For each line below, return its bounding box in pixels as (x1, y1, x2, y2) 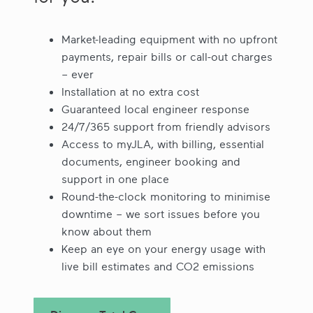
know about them (61, 224, 152, 238)
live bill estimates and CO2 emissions (61, 259, 254, 273)
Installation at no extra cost (61, 84, 199, 99)
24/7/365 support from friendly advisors (61, 119, 270, 133)
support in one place (61, 171, 169, 186)
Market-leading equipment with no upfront (61, 31, 277, 46)
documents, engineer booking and (61, 154, 240, 168)
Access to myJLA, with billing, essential (61, 136, 264, 151)
